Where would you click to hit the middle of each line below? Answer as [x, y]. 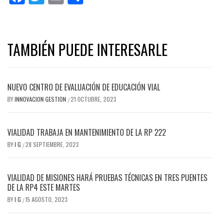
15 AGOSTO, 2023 [46, 200]
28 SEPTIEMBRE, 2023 [52, 145]
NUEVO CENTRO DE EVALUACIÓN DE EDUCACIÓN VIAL [84, 87]
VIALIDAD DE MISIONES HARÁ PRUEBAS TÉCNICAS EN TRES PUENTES [107, 178]
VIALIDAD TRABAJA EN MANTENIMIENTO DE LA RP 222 [87, 133]
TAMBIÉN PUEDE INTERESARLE [87, 50]
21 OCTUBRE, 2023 [93, 99]
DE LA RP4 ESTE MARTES [44, 188]
